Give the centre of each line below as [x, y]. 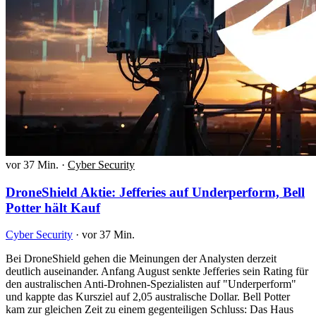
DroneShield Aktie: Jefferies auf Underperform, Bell [155, 192]
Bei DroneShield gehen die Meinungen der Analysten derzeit [141, 259]
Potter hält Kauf [53, 207]
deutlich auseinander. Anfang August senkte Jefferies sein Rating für [157, 272]
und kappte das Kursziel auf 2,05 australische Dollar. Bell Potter [148, 297]
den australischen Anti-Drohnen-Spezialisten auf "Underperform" [151, 284]
